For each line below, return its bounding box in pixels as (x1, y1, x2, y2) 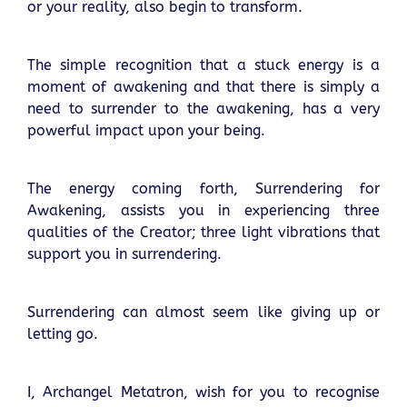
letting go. (27, 325, 98, 343)
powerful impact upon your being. (27, 122, 265, 140)
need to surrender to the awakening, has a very (27, 100, 380, 118)
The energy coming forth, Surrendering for (27, 180, 380, 198)
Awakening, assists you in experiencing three (27, 202, 380, 220)
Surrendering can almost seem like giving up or (27, 303, 380, 322)
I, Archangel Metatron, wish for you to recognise (27, 383, 380, 402)
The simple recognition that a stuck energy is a (27, 56, 380, 74)
